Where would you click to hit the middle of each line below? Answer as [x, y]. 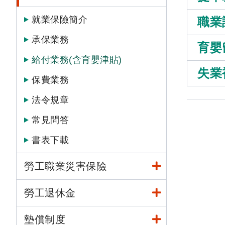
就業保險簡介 [60, 20]
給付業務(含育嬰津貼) [77, 60]
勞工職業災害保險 [65, 166]
